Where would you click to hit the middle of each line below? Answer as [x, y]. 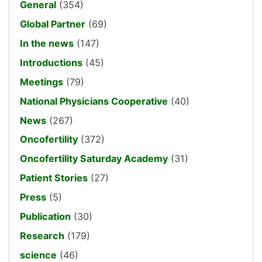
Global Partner [53, 24]
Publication [45, 216]
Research [42, 235]
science [38, 255]
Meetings [42, 82]
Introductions [51, 62]
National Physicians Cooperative [94, 101]
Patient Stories [54, 178]
